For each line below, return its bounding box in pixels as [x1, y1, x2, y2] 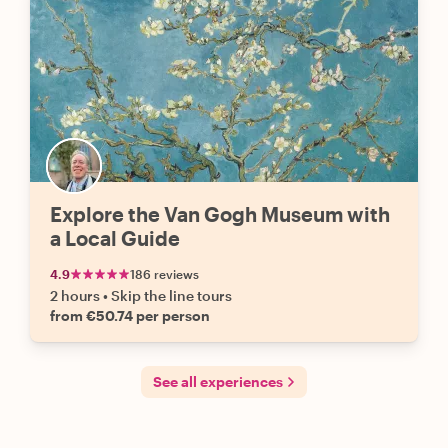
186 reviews [130, 267, 199, 281]
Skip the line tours [111, 287, 232, 304]
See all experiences [153, 373, 283, 390]
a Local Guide [50, 226, 180, 250]
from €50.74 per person [50, 307, 210, 324]
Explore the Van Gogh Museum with [50, 202, 390, 226]
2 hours [50, 287, 100, 304]
